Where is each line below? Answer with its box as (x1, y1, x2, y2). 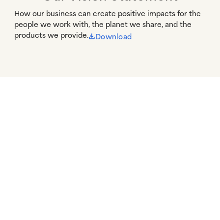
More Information (14, 136, 118, 156)
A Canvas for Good (14, 94, 124, 113)
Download (95, 30, 132, 42)
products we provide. (14, 28, 88, 40)
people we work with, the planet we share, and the (14, 18, 192, 29)
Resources (14, 178, 76, 198)
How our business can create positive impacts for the (14, 7, 201, 19)
